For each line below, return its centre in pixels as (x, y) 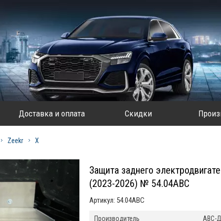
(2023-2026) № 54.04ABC (139, 184)
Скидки (139, 113)
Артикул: (103, 201)
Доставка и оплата (52, 113)
